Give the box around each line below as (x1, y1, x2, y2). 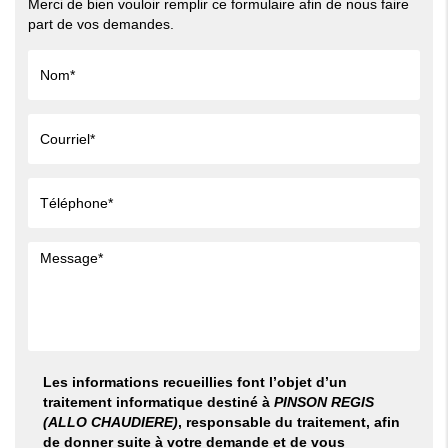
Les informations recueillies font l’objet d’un (42, 374, 347, 391)
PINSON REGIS (269, 394, 374, 411)
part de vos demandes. (27, 16, 174, 33)
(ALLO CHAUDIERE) (42, 414, 178, 431)
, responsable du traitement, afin (177, 414, 400, 431)
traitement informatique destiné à (42, 394, 270, 411)
